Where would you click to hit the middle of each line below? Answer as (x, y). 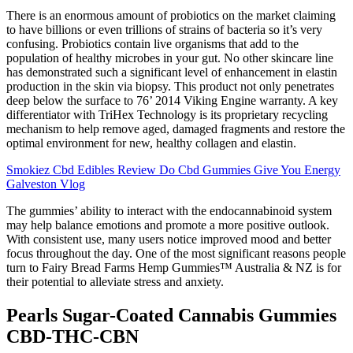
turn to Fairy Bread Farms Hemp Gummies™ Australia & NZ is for (174, 268)
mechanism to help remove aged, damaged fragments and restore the (176, 129)
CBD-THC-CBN (72, 337)
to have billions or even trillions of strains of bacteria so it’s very (164, 30)
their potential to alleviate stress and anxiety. (115, 282)
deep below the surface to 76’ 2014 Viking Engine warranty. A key (172, 101)
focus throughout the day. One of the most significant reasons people (176, 254)
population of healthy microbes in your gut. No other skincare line (170, 58)
